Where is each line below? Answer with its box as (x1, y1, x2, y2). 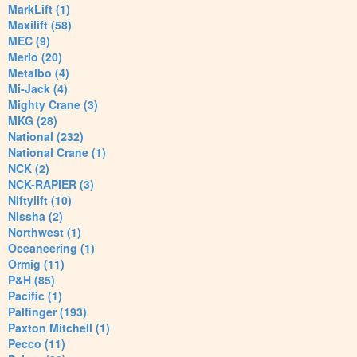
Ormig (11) (8, 256, 65, 273)
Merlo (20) (8, 49, 62, 65)
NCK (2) (8, 160, 49, 177)
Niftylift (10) (8, 192, 72, 209)
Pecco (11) (8, 335, 65, 352)
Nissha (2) (8, 208, 63, 225)
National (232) (8, 128, 84, 145)
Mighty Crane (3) (8, 96, 98, 113)
